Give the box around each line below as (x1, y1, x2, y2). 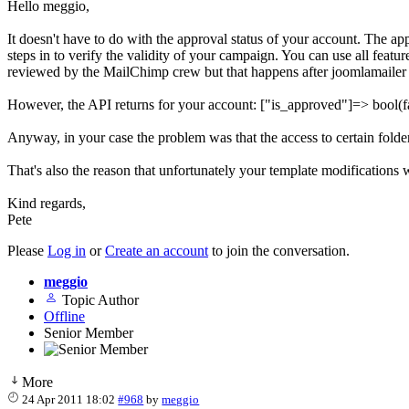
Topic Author (62, 291, 139, 308)
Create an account (105, 242, 208, 258)
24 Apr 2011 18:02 (22, 392, 116, 406)
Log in (47, 242, 86, 258)
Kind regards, (7, 194, 86, 211)
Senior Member (44, 324, 133, 341)
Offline (44, 308, 85, 324)
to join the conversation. (208, 242, 350, 258)
